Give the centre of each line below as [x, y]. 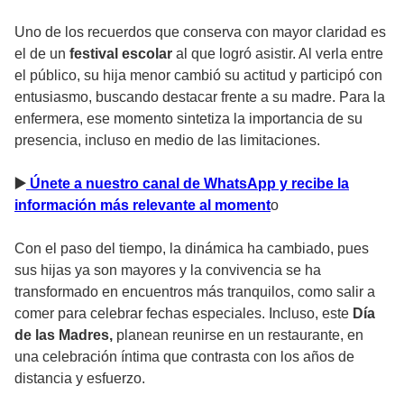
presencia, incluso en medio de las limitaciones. [167, 140]
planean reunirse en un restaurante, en [240, 335]
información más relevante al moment [142, 205]
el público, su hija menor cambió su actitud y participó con [198, 75]
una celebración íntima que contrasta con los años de [184, 356]
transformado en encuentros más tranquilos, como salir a [195, 291]
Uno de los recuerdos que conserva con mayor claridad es [200, 32]
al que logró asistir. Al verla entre [278, 53]
